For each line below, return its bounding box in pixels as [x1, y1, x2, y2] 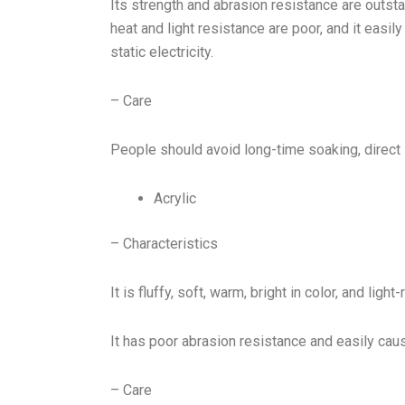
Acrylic [154, 190, 196, 207]
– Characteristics [110, 235, 218, 252]
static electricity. [110, 43, 213, 61]
